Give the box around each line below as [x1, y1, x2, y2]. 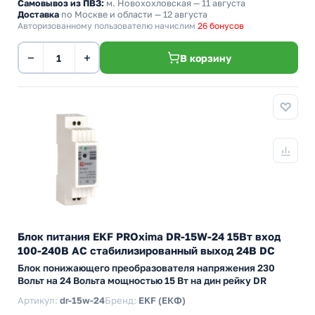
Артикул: [18, 295, 60, 306]
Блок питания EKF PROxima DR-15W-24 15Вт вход [18, 230, 281, 243]
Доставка [18, 9, 59, 20]
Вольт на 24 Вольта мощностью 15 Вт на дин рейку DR [18, 275, 266, 286]
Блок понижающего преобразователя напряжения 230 [18, 262, 275, 274]
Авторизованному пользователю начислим [18, 20, 198, 31]
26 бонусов [198, 20, 244, 31]
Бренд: [105, 295, 139, 306]
